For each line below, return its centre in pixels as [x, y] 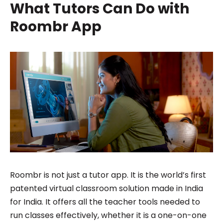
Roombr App [57, 26]
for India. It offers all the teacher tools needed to [105, 202]
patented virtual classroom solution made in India [106, 188]
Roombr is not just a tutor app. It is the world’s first [108, 175]
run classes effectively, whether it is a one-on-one [108, 215]
